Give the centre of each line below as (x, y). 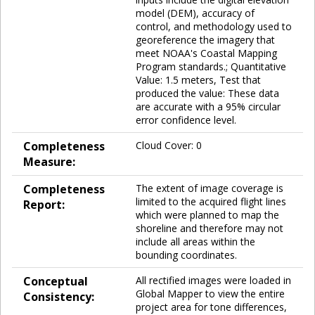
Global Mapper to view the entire (210, 293)
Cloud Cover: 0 (169, 145)
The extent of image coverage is (210, 188)
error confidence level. (186, 120)
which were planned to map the (207, 214)
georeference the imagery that (205, 39)
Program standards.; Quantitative (211, 66)
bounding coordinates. (186, 255)
